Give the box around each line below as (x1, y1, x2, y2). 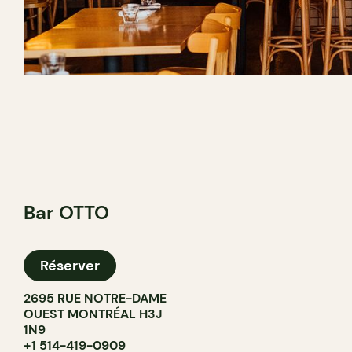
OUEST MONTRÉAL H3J (24, 306, 163, 322)
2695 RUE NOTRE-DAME (24, 290, 167, 306)
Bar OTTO (24, 200, 109, 225)
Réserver (40, 256, 100, 275)
